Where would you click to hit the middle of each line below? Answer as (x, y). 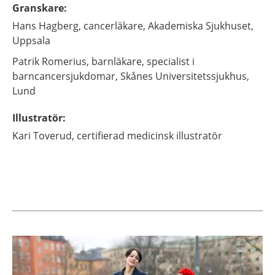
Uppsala (31, 41)
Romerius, (65, 61)
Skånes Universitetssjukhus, (185, 76)
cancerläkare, (114, 26)
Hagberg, (60, 26)
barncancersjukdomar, (65, 76)
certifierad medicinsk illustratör (149, 136)
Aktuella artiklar (64, 256)
